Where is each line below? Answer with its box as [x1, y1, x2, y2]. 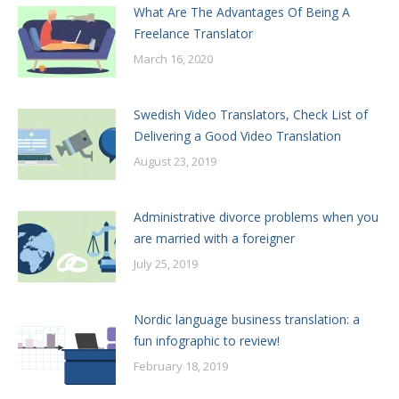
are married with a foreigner [134, 229, 295, 247]
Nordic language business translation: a [134, 310, 360, 328]
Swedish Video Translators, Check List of [134, 105, 368, 123]
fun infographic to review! [134, 331, 280, 349]
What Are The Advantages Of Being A [134, 3, 350, 20]
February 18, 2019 [134, 357, 228, 374]
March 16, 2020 [134, 50, 213, 67]
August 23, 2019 [134, 152, 216, 169]
